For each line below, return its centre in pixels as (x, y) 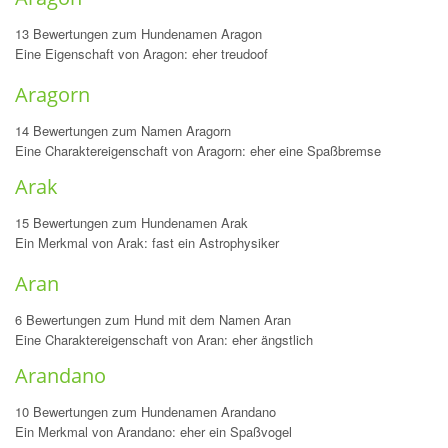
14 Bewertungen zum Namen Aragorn (123, 130)
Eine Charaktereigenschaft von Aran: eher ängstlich (164, 339)
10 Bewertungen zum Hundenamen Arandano (145, 411)
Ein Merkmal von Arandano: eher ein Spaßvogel (153, 431)
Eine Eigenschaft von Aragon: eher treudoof (141, 53)
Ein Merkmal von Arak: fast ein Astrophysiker (147, 242)
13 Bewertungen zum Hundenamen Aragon (138, 33)
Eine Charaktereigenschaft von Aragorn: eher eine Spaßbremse (198, 150)
